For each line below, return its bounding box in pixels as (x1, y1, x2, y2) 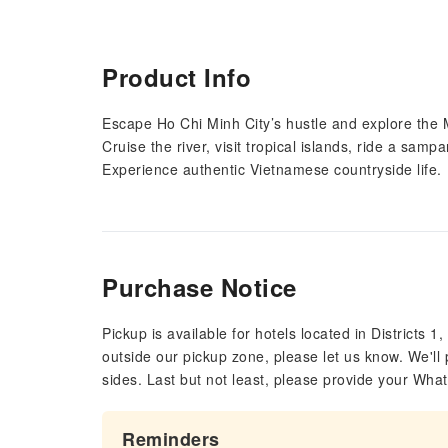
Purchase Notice (102, 270, 297, 304)
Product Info (102, 60, 251, 94)
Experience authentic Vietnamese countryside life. (102, 159, 442, 179)
